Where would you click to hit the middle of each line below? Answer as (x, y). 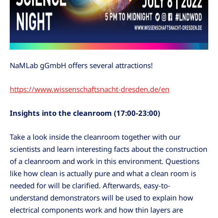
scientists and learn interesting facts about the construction (109, 149)
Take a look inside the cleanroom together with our (95, 136)
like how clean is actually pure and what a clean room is (103, 173)
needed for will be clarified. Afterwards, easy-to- (90, 185)
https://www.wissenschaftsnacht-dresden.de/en (90, 89)
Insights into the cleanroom (62, 113)
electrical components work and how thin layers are (96, 209)
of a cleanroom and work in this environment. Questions (105, 161)
